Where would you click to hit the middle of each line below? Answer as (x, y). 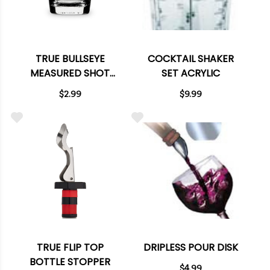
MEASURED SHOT (70, 74)
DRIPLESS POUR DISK (190, 248)
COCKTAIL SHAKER (190, 59)
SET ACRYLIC (190, 74)
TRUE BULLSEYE (70, 59)
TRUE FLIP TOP (70, 248)
